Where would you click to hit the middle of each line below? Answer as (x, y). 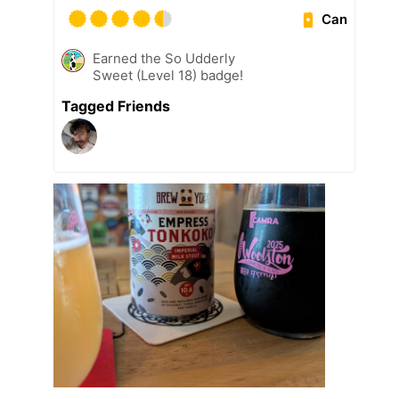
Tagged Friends (116, 106)
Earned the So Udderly (164, 58)
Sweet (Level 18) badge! (168, 75)
